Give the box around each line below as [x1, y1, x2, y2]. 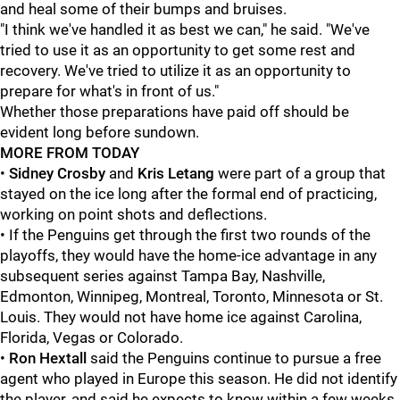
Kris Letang [137, 164, 214, 182]
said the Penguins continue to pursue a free [87, 349, 381, 367]
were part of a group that [214, 164, 386, 182]
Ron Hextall [9, 349, 87, 367]
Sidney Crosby [9, 164, 105, 182]
